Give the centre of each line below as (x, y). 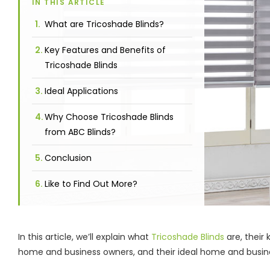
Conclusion (68, 158)
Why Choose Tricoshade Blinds (109, 117)
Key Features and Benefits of (105, 50)
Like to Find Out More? (91, 184)
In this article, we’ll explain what (85, 237)
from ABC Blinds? (80, 132)
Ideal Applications (81, 91)
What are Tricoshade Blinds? (104, 24)
